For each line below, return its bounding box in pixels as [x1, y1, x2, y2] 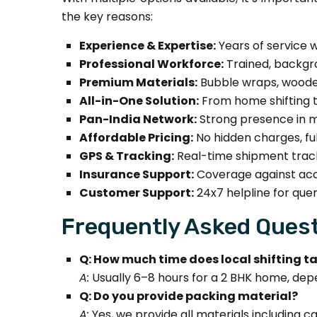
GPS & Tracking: [79, 148, 174, 164]
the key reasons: [62, 8, 153, 25]
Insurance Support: [79, 166, 194, 183]
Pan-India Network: [79, 111, 197, 127]
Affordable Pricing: [79, 129, 193, 146]
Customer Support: [79, 185, 194, 201]
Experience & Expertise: [79, 38, 216, 54]
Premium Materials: [79, 74, 197, 91]
